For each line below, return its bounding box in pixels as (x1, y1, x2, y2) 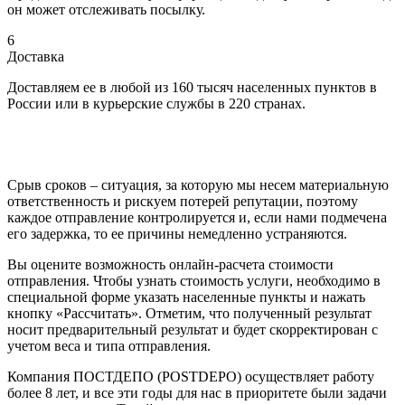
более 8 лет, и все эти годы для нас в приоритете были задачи (7, 384, 387, 400)
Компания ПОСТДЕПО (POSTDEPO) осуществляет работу (7, 368, 374, 384)
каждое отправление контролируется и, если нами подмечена (7, 209, 387, 225)
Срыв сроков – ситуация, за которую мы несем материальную (7, 176, 389, 193)
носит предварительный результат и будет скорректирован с (7, 321, 378, 337)
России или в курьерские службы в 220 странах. (7, 95, 306, 111)
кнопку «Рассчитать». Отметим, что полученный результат (7, 305, 372, 321)
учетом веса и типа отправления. (7, 337, 211, 353)
